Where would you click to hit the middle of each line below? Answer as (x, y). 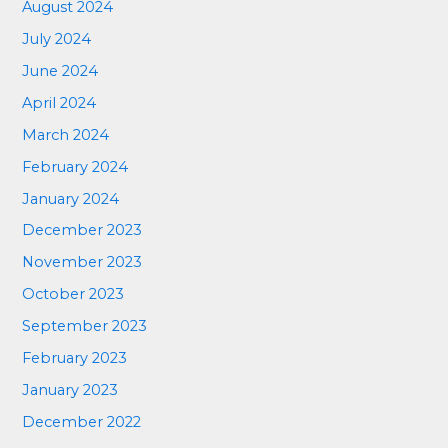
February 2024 (75, 166)
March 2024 (66, 134)
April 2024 (59, 102)
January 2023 (70, 390)
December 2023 (82, 230)
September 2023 (85, 326)
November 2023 (82, 262)
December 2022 (82, 422)
